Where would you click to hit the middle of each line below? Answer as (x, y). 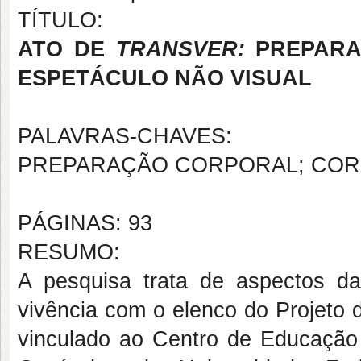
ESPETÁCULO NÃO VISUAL (165, 78)
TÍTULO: (60, 20)
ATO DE (67, 49)
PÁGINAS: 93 (85, 223)
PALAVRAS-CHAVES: (125, 136)
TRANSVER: (186, 49)
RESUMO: (69, 252)
